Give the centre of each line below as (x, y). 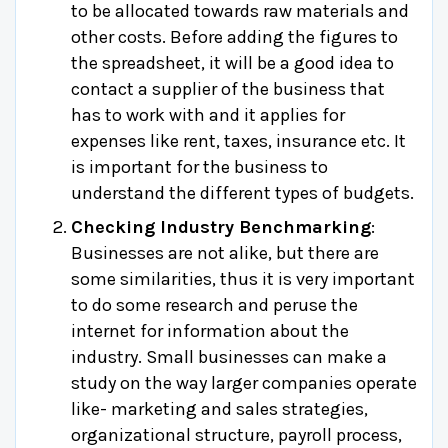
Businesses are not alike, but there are (225, 252)
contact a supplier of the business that (228, 88)
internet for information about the (210, 330)
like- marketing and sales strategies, (219, 408)
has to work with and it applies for (208, 114)
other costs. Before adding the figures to (234, 36)
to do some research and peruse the (214, 304)
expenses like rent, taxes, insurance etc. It (238, 140)
